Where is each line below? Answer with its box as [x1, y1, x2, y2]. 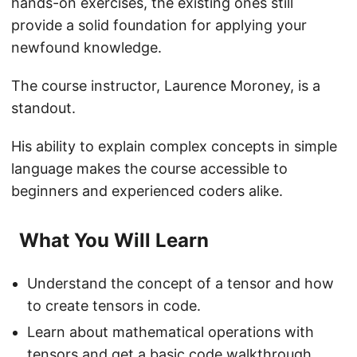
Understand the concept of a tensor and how [27, 275, 334, 292]
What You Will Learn [19, 229, 209, 253]
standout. [11, 100, 76, 117]
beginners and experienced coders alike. [11, 182, 283, 200]
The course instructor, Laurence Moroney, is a [11, 77, 320, 95]
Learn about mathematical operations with [27, 324, 314, 341]
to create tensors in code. [27, 297, 201, 315]
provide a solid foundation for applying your [11, 17, 307, 34]
